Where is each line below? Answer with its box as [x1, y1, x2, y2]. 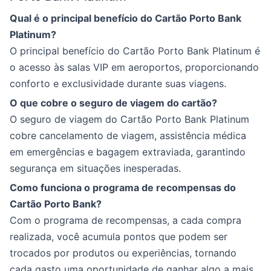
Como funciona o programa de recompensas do [10, 181, 236, 194]
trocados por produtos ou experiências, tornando [10, 247, 237, 259]
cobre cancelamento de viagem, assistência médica [10, 129, 246, 142]
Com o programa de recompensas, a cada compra [10, 214, 241, 226]
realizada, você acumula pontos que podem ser [10, 230, 227, 243]
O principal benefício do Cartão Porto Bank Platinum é [10, 45, 260, 57]
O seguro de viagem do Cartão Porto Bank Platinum [10, 113, 249, 125]
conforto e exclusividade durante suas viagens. [10, 77, 226, 90]
